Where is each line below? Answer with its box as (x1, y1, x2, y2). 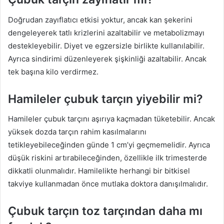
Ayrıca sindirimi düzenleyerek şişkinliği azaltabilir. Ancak (8, 53, 206, 63)
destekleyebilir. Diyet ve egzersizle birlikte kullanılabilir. (8, 40, 204, 50)
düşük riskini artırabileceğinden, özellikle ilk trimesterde (8, 153, 207, 163)
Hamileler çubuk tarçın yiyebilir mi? (8, 91, 203, 106)
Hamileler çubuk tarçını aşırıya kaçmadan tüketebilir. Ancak (8, 114, 215, 124)
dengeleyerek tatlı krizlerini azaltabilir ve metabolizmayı (8, 27, 204, 37)
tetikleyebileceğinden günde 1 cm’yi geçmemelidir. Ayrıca (8, 140, 210, 150)
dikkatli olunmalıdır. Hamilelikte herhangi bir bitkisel (8, 166, 190, 176)
